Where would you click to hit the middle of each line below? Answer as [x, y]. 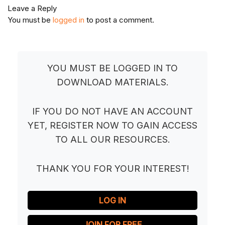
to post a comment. [119, 20]
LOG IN [113, 201]
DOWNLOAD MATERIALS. [113, 82]
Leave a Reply [32, 9]
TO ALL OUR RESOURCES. [113, 140]
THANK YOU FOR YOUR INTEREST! [113, 169]
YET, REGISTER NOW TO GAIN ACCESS [113, 126]
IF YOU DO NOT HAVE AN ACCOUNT [113, 111]
